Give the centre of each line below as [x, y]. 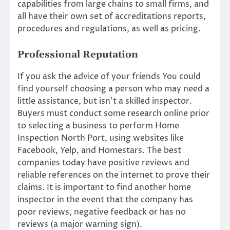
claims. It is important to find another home [104, 187]
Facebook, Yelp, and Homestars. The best [99, 150]
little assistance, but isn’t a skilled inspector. [105, 101]
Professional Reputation [78, 54]
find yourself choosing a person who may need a [113, 89]
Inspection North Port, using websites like [101, 138]
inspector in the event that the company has [105, 199]
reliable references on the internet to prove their [114, 175]
